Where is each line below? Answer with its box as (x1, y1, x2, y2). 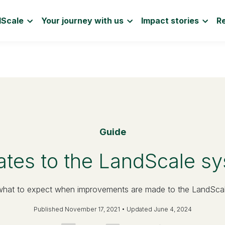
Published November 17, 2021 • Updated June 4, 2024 (33, 205, 192, 213)
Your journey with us (41, 16, 124, 26)
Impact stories (141, 16, 199, 26)
